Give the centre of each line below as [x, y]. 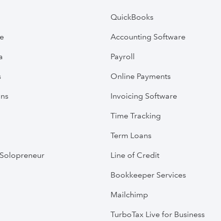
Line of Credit [135, 155]
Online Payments [141, 76]
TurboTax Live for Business [158, 214]
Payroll [123, 56]
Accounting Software [148, 37]
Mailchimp [129, 194]
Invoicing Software [144, 96]
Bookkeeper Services [148, 175]
